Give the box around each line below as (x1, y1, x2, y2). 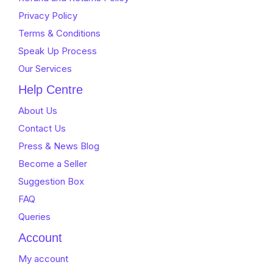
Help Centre (18, 82, 83, 96)
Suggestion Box (18, 175, 84, 187)
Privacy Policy (18, 9, 77, 21)
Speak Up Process (18, 44, 97, 57)
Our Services (18, 62, 72, 74)
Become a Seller (18, 157, 87, 169)
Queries (18, 210, 51, 222)
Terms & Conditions (18, 27, 101, 39)
